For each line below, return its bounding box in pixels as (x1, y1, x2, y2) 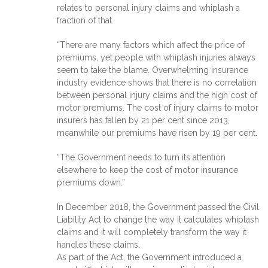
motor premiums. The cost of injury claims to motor (57, 102, 258, 112)
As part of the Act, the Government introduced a (57, 252, 242, 262)
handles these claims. (57, 239, 140, 249)
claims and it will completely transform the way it (57, 227, 246, 237)
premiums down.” (57, 177, 125, 187)
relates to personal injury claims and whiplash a (57, 2, 240, 13)
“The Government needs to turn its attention (57, 152, 226, 162)
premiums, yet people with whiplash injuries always (57, 52, 255, 62)
